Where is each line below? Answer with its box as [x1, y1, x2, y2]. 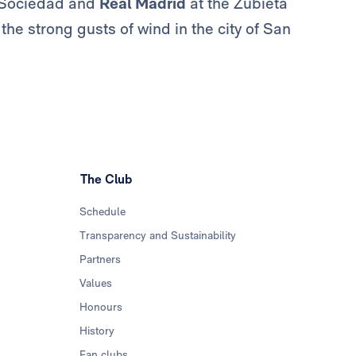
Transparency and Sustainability [79, 229, 237, 242]
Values [79, 277, 113, 290]
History [79, 324, 115, 338]
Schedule [79, 205, 126, 219]
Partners [79, 253, 122, 266]
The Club [80, 172, 133, 188]
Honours [79, 300, 123, 314]
